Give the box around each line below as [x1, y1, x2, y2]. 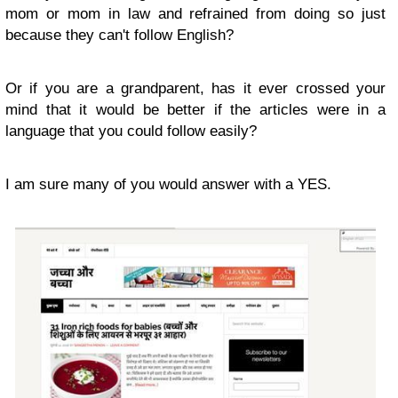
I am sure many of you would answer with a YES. [5, 176, 331, 193]
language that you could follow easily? [5, 123, 257, 139]
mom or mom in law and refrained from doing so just [5, 5, 386, 22]
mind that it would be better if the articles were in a [5, 101, 386, 118]
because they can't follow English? [5, 27, 234, 44]
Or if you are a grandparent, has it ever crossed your [5, 80, 386, 97]
